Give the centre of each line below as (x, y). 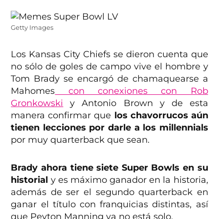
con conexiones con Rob (131, 91)
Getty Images (32, 28)
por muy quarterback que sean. (80, 140)
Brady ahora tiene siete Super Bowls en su (109, 168)
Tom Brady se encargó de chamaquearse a (109, 79)
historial (30, 180)
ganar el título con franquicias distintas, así (109, 205)
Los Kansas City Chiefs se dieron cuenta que (109, 55)
